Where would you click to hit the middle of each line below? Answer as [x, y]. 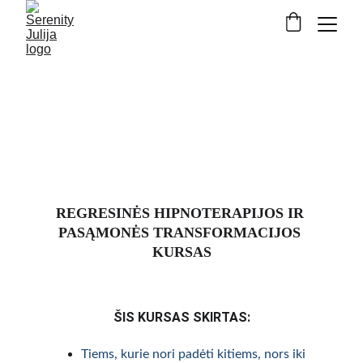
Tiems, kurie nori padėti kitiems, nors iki [195, 354]
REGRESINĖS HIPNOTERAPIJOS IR [181, 213]
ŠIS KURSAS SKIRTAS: [181, 317]
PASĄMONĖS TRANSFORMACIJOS [181, 233]
